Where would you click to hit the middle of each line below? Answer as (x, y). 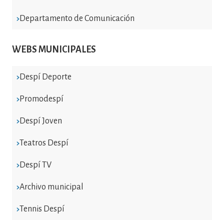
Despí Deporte (45, 77)
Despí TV (35, 165)
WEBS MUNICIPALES (54, 49)
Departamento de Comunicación (77, 18)
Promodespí (41, 99)
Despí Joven (40, 121)
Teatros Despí (44, 143)
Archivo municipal (51, 187)
